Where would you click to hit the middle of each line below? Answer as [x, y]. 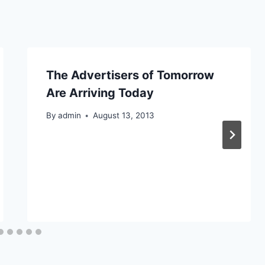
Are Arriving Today [100, 93]
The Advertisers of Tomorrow [130, 75]
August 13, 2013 [123, 116]
